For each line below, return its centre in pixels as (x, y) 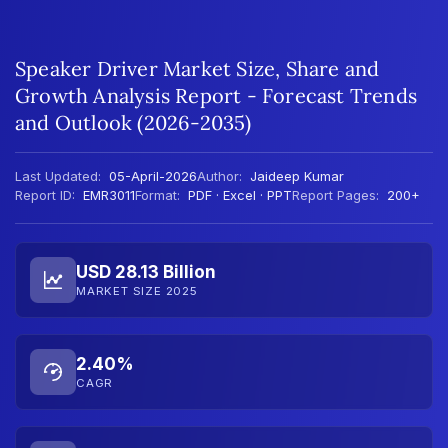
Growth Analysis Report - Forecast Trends (216, 95)
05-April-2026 (151, 175)
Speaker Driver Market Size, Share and (197, 68)
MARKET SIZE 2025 (137, 291)
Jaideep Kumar (297, 175)
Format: (157, 194)
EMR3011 (107, 194)
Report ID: (45, 194)
